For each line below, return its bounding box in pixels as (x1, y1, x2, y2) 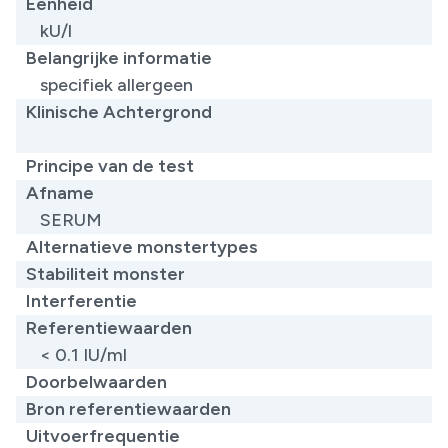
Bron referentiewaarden (26, 397, 231, 420)
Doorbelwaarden (26, 370, 167, 393)
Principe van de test (26, 154, 194, 177)
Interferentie (26, 289, 137, 312)
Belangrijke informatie (26, 46, 212, 69)
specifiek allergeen (40, 73, 193, 96)
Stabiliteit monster (26, 262, 185, 285)
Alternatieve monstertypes (26, 235, 258, 258)
